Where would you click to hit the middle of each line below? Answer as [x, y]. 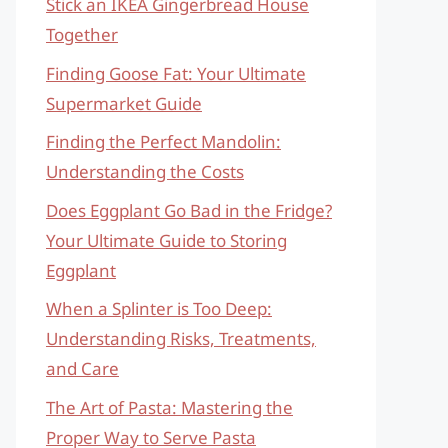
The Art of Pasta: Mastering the [169, 407]
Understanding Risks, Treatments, [181, 338]
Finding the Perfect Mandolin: [163, 141]
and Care [82, 368]
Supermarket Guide [124, 103]
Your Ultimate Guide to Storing [166, 240]
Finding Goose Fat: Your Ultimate [176, 73]
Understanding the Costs [145, 171]
